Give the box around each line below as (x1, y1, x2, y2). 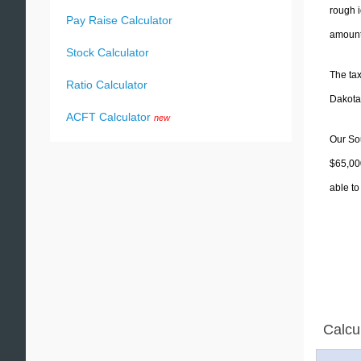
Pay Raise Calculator (66, 14, 172, 27)
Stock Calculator (66, 46, 149, 59)
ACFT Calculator (66, 110, 151, 123)
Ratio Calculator (66, 78, 147, 91)
